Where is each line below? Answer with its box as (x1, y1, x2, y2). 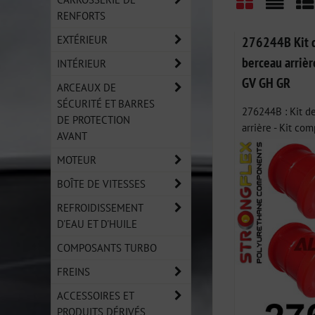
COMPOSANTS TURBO (57, 240, 157, 255)
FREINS (57, 264, 90, 278)
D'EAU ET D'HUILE (57, 217, 137, 231)
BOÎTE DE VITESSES (57, 176, 146, 191)
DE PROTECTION (57, 112, 130, 127)
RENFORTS (57, 8, 105, 22)
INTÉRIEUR (57, 56, 106, 70)
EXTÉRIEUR (57, 32, 108, 46)
